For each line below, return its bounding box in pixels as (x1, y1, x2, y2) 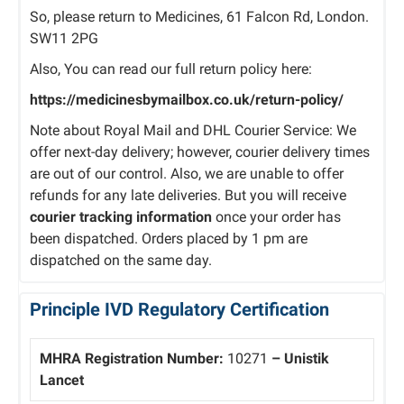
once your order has (212, 207, 341, 225)
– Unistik (271, 349, 329, 367)
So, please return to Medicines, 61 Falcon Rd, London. (30, 7, 369, 25)
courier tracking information (30, 207, 212, 225)
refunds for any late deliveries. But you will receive (30, 186, 346, 204)
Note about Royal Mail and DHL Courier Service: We (30, 121, 356, 139)
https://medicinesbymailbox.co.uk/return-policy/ (30, 90, 344, 108)
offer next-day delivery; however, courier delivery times (30, 142, 370, 161)
